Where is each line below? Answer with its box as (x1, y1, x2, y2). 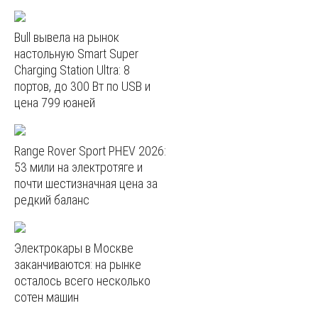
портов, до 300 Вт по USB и (14, 79, 150, 94)
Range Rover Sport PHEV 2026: (14, 143, 166, 158)
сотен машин (14, 289, 79, 305)
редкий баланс (14, 192, 89, 207)
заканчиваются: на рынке (14, 256, 141, 272)
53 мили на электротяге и (14, 159, 143, 175)
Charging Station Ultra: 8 (14, 62, 130, 77)
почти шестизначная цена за (14, 175, 158, 191)
